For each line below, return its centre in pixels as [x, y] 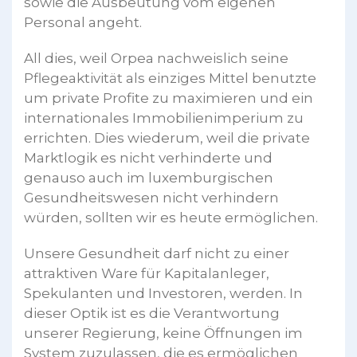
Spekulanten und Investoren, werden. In [163, 293]
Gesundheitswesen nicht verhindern [151, 197]
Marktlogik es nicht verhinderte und [148, 157]
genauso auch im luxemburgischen [149, 177]
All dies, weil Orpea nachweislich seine [156, 58]
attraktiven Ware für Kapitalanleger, [147, 273]
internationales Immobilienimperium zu [164, 118]
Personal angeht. [83, 22]
